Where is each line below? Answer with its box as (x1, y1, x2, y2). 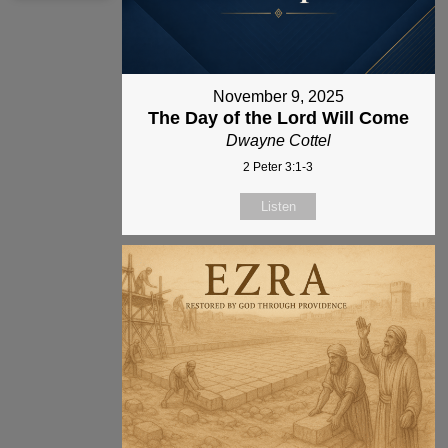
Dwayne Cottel (225, 132, 331, 150)
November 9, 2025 (212, 88, 344, 106)
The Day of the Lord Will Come (147, 108, 409, 129)
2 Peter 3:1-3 (243, 160, 314, 175)
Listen (260, 199, 296, 215)
